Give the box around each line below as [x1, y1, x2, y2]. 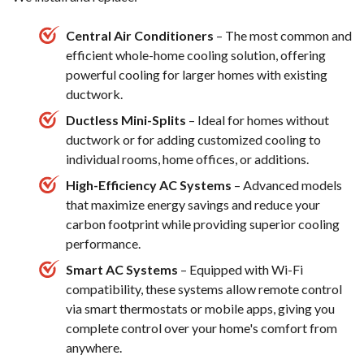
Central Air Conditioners [66, 27, 214, 43]
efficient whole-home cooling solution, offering [66, 46, 326, 63]
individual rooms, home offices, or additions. [66, 150, 309, 167]
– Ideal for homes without [186, 111, 329, 128]
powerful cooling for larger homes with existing [66, 66, 327, 82]
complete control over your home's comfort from [66, 319, 337, 336]
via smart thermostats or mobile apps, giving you [66, 300, 335, 316]
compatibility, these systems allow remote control [66, 280, 342, 297]
